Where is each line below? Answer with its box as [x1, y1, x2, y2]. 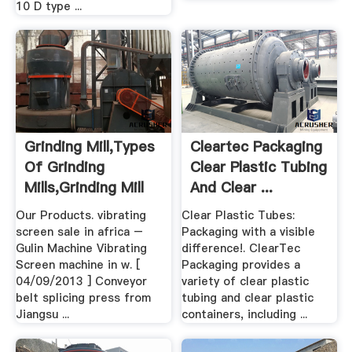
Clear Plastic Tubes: [181, 207, 295, 223]
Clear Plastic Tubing [190, 157, 328, 178]
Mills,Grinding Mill [24, 178, 144, 198]
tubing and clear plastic [181, 289, 314, 306]
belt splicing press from [15, 289, 151, 306]
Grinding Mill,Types [24, 137, 155, 157]
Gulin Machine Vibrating [15, 240, 147, 256]
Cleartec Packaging [190, 137, 323, 157]
